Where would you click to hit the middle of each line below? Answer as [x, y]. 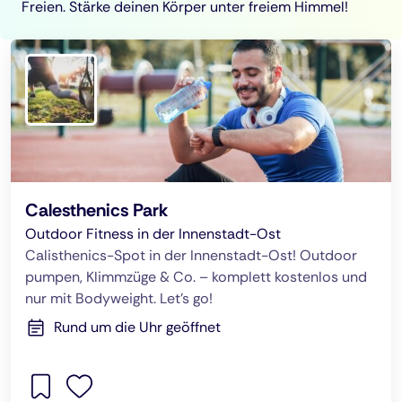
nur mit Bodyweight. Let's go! [119, 298]
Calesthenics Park [96, 210]
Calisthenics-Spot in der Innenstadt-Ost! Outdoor [191, 255]
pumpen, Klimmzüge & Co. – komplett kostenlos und [196, 277]
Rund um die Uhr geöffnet [137, 327]
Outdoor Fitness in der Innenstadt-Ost [153, 234]
